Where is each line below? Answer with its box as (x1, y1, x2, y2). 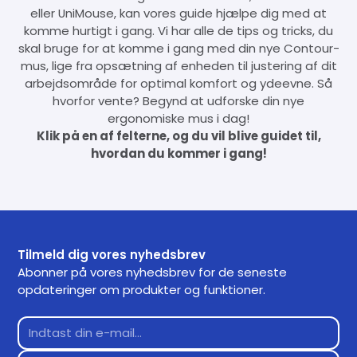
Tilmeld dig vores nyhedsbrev (18, 245, 206, 263)
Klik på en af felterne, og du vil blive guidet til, (36, 127, 321, 144)
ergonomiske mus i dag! (108, 109, 249, 127)
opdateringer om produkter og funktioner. (18, 280, 266, 298)
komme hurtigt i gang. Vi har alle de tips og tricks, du (24, 22, 333, 39)
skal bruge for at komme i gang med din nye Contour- (18, 39, 339, 57)
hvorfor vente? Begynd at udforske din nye (53, 92, 304, 109)
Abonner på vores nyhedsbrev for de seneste (18, 263, 288, 280)
